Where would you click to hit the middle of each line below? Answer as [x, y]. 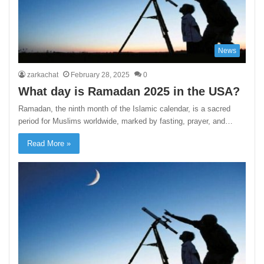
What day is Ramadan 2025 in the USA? [129, 92]
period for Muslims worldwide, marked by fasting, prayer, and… [126, 121]
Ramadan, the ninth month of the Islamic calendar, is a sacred [125, 109]
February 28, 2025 [100, 75]
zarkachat [43, 75]
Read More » [49, 144]
